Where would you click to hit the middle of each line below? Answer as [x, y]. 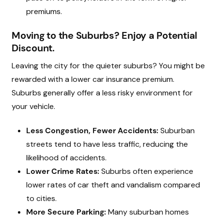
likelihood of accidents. [66, 158]
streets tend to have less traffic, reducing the [107, 144]
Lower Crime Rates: [63, 171]
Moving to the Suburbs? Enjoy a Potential [104, 35]
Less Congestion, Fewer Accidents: [92, 131]
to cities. [41, 198]
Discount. [33, 48]
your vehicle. [33, 106]
